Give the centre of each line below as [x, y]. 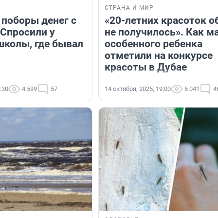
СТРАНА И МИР [129, 8]
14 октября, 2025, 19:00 [138, 89]
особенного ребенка [154, 44]
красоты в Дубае [146, 67]
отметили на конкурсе [159, 56]
